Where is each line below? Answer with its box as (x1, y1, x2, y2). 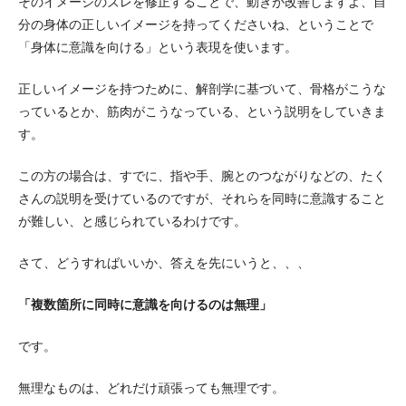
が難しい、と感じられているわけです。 (18, 214, 246, 228)
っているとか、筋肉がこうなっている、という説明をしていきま (18, 104, 386, 119)
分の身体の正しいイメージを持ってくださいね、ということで (18, 17, 373, 32)
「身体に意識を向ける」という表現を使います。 (18, 40, 297, 54)
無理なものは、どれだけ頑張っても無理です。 (18, 381, 285, 395)
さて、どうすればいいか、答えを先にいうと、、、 (18, 256, 310, 270)
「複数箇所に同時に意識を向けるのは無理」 (18, 297, 272, 312)
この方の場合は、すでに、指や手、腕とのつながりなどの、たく (18, 169, 386, 183)
